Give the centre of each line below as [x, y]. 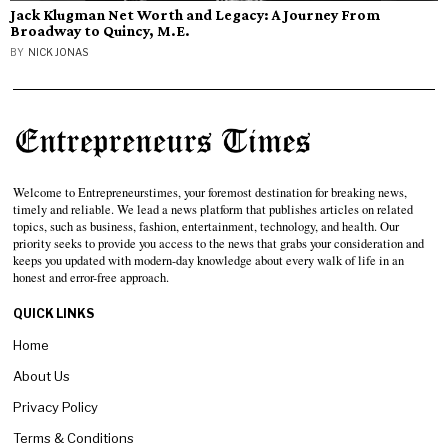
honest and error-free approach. [91, 278]
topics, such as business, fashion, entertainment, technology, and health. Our [206, 227]
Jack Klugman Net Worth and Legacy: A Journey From [195, 14]
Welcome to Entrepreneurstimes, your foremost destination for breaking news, [210, 193]
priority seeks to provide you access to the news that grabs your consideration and [219, 244]
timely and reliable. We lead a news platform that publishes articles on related [213, 210]
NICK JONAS [58, 51]
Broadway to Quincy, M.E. [100, 30]
